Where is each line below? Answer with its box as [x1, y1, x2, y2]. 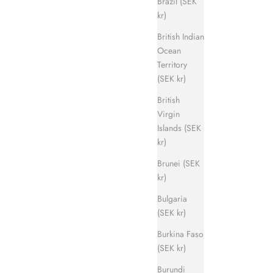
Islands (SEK [157, 121, 201, 134]
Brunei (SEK [157, 157, 200, 169]
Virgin [157, 107, 180, 120]
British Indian [157, 30, 204, 43]
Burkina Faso [157, 227, 204, 240]
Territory [157, 58, 187, 71]
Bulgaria [157, 192, 187, 205]
